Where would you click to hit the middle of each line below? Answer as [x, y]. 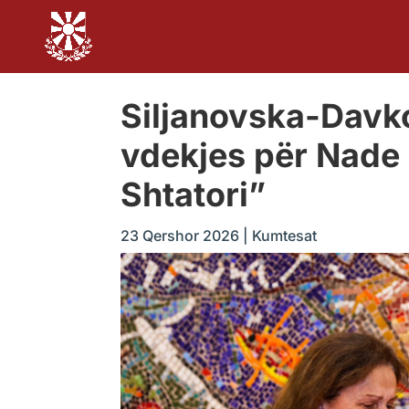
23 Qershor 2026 [180, 235]
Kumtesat [284, 235]
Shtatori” [193, 194]
